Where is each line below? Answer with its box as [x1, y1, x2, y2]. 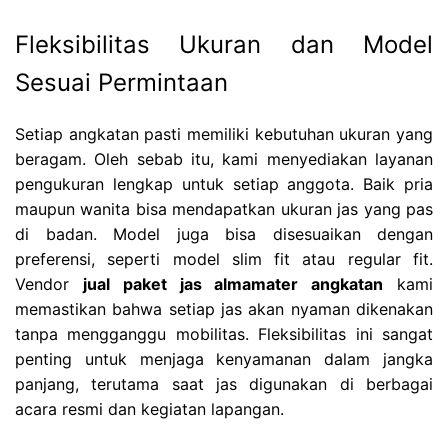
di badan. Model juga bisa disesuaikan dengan [15, 224, 433, 245]
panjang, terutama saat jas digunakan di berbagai [15, 374, 433, 395]
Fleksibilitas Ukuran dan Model [15, 30, 433, 60]
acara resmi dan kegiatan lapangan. [15, 399, 284, 420]
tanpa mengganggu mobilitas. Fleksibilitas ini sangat [15, 324, 433, 345]
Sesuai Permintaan [15, 68, 228, 98]
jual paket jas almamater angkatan [82, 274, 384, 295]
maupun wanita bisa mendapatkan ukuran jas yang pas [15, 199, 433, 220]
